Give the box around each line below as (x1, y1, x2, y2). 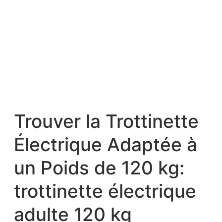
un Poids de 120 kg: (14, 157, 184, 179)
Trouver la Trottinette (14, 111, 199, 133)
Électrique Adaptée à (14, 134, 197, 156)
